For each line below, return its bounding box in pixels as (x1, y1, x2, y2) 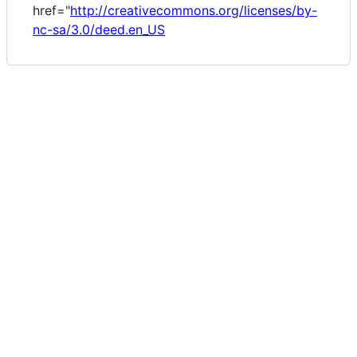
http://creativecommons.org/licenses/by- (70, 2, 317, 19)
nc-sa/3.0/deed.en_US (33, 22, 165, 38)
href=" (33, 2, 70, 19)
